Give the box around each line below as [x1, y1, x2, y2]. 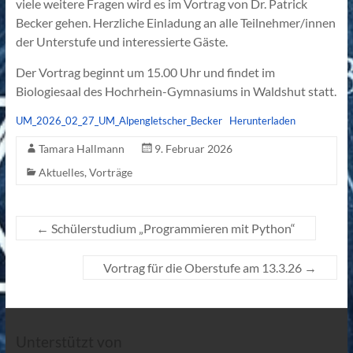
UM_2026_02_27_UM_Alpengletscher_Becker [15, 113, 222, 127]
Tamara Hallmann [38, 141, 124, 155]
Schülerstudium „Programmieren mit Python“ [48, 220, 295, 236]
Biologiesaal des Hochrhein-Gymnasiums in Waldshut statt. [15, 83, 336, 98]
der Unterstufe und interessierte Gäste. [15, 33, 228, 49]
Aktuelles [38, 165, 84, 179]
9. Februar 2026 [154, 141, 232, 155]
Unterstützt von [15, 332, 122, 351]
